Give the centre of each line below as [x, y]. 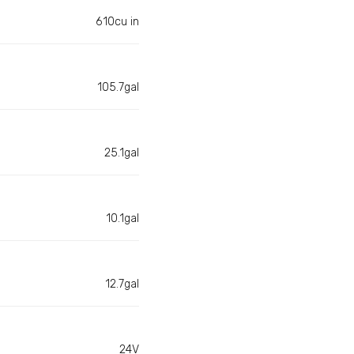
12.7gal [122, 284]
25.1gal [122, 153]
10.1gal [122, 219]
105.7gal [118, 88]
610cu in [117, 22]
